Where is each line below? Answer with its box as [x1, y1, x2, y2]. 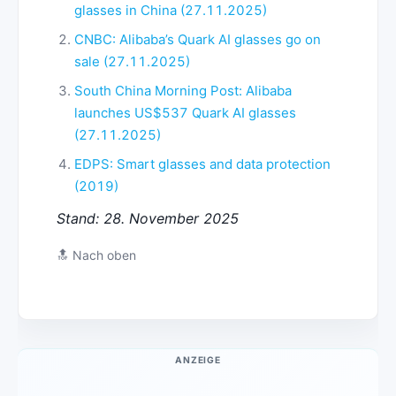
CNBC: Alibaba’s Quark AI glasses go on [73, 31, 321, 49]
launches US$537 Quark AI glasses [73, 104, 296, 122]
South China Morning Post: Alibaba [73, 82, 292, 100]
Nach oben [72, 247, 136, 263]
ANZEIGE [175, 354, 221, 366]
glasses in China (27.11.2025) [73, 2, 267, 19]
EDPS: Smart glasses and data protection [73, 156, 331, 173]
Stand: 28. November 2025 [56, 209, 239, 228]
